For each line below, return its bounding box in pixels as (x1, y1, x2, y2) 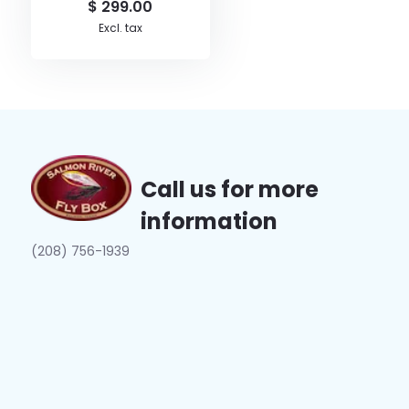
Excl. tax (98, 20, 142, 37)
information (140, 206, 278, 237)
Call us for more (140, 174, 319, 205)
